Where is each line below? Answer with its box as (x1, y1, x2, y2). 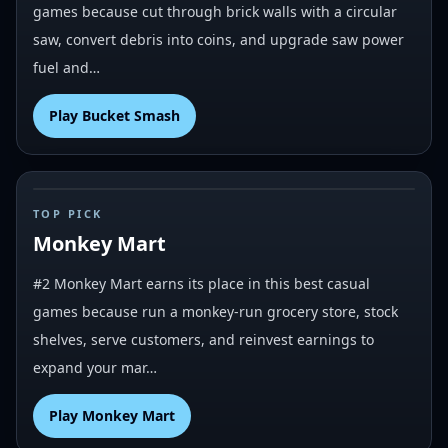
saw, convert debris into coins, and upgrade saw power (33, 30, 404, 49)
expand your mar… (33, 358, 157, 377)
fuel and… (33, 58, 100, 77)
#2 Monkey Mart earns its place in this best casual (33, 274, 370, 293)
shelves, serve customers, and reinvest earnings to (33, 330, 374, 349)
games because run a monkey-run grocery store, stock (33, 302, 398, 321)
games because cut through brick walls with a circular (33, 2, 397, 21)
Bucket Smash (82, 106, 180, 125)
